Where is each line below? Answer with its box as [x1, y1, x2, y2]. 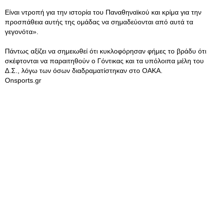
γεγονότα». [5, 28, 38, 36]
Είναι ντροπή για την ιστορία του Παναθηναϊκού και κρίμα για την [5, 8, 201, 16]
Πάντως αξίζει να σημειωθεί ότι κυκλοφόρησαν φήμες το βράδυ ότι [5, 47, 206, 55]
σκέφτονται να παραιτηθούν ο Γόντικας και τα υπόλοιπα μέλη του [5, 57, 204, 65]
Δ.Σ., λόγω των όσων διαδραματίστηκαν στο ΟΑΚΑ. [5, 67, 163, 74]
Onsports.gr [5, 76, 41, 84]
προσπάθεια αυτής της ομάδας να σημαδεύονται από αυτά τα [5, 18, 193, 26]
